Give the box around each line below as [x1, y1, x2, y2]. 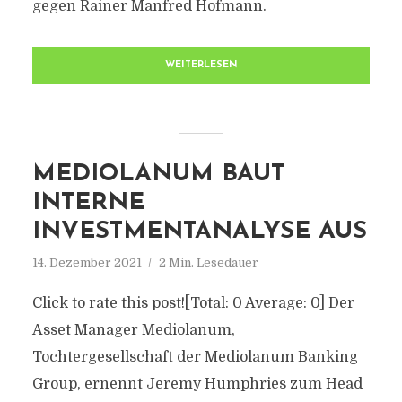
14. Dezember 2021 [31, 256, 142, 269]
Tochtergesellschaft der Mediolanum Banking [31, 349, 358, 365]
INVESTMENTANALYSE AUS [31, 220, 367, 244]
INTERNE [31, 191, 144, 215]
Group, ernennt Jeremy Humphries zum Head [31, 376, 363, 392]
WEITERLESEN [164, 60, 238, 70]
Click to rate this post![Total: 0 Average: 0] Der [31, 295, 354, 311]
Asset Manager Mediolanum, [31, 322, 235, 338]
